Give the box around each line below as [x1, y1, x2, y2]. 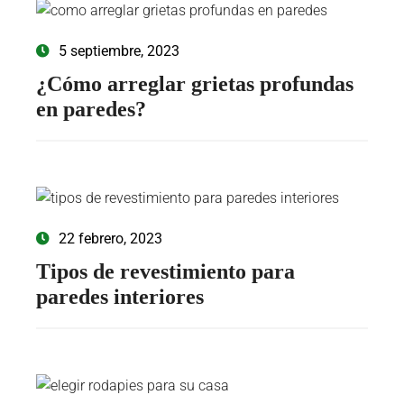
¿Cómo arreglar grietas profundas [36, 72, 353, 96]
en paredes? [36, 97, 146, 122]
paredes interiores [36, 285, 204, 309]
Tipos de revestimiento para [36, 260, 295, 284]
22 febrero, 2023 [59, 230, 162, 248]
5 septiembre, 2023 [59, 42, 179, 60]
